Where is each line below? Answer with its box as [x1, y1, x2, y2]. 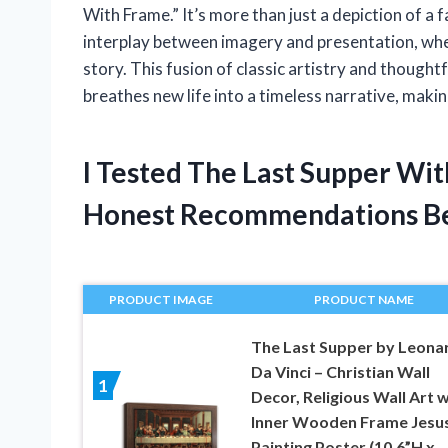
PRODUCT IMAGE [109, 291, 214, 307]
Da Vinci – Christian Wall [250, 361, 430, 381]
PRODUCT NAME [313, 291, 414, 307]
